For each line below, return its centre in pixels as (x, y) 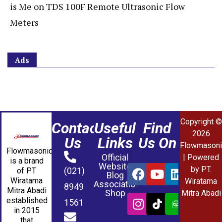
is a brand (27, 161)
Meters (24, 23)
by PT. (201, 169)
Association (117, 184)
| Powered (201, 158)
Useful (115, 128)
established (27, 201)
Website (115, 166)
